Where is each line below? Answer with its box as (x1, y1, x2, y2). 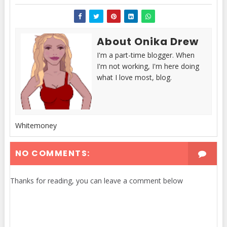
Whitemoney (15, 121, 57, 130)
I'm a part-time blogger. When (96, 50, 195, 60)
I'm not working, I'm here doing (96, 61, 199, 71)
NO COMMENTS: (15, 147, 90, 159)
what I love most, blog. (96, 72, 172, 82)
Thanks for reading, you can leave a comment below (10, 176, 183, 185)
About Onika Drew (96, 34, 199, 49)
